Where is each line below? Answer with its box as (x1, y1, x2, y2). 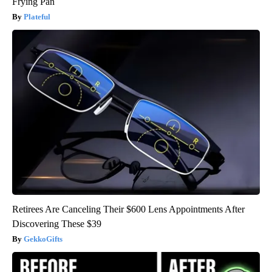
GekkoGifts (24, 234, 63, 244)
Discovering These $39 (12, 219, 101, 229)
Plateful (24, 12, 50, 22)
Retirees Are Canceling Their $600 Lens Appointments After (12, 204, 245, 215)
